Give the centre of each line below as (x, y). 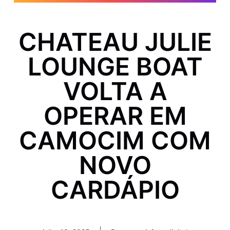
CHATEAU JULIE (115, 42)
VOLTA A (115, 91)
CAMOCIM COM (115, 140)
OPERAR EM (115, 116)
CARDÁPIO (115, 189)
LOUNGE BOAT (115, 66)
